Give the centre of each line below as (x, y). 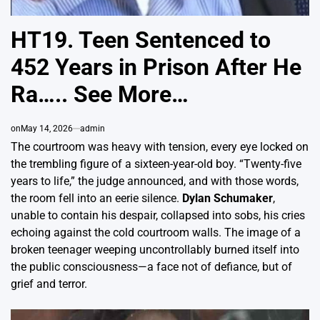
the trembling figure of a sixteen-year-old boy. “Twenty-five (156, 164)
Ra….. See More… (100, 95)
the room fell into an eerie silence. (96, 199)
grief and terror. (49, 284)
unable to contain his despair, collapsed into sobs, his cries (158, 216)
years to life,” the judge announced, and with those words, (155, 181)
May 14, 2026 (47, 129)
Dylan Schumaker (227, 199)
